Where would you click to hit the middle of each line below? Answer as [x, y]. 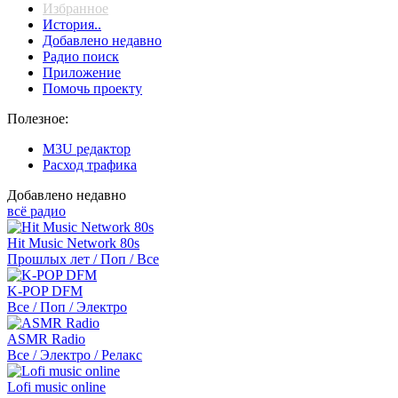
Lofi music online [56, 387]
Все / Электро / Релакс [75, 355]
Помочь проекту [92, 88]
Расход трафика [90, 165]
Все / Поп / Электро [67, 307]
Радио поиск [81, 56]
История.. [72, 24]
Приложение [82, 72]
